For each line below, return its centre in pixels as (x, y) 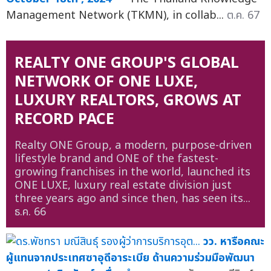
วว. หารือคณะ (234, 241)
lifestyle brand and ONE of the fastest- (116, 159)
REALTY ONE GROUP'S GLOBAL (126, 63)
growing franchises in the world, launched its (132, 172)
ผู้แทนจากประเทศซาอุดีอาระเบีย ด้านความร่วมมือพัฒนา (130, 258)
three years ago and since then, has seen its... (132, 199)
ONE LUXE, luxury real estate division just (123, 186)
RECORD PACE (64, 119)
